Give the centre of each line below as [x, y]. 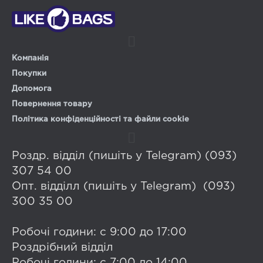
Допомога [32, 89]
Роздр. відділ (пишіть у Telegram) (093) [124, 156]
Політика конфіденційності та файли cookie [100, 119]
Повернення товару [52, 104]
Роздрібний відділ [63, 247]
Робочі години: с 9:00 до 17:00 [99, 232]
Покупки [29, 73]
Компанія [30, 58]
